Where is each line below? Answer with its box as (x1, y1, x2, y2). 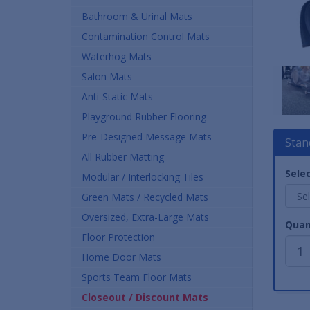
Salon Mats (82, 69, 132, 83)
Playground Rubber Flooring (82, 109, 206, 123)
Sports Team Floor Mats (82, 270, 192, 284)
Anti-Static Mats (82, 89, 153, 103)
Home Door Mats (82, 250, 161, 264)
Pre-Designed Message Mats (82, 129, 212, 143)
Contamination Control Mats (82, 29, 210, 43)
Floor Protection (82, 230, 155, 244)
